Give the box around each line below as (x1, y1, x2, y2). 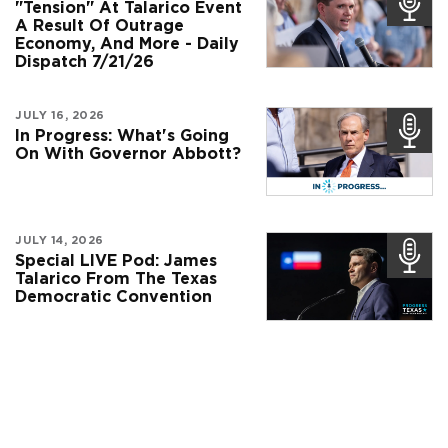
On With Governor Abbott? (15, 144, 241, 164)
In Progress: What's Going (15, 126, 229, 146)
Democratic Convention (15, 286, 212, 306)
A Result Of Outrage (15, 16, 184, 36)
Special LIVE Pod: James (15, 250, 217, 270)
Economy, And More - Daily (15, 34, 239, 54)
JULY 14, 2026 (15, 233, 104, 248)
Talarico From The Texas (15, 268, 217, 288)
